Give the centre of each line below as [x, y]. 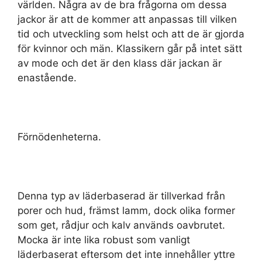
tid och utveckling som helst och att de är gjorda [131, 34]
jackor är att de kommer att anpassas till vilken [127, 19]
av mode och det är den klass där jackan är [120, 63]
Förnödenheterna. [59, 137]
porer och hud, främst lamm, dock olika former [126, 210]
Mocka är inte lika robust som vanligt [104, 239]
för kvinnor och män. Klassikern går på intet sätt [130, 48]
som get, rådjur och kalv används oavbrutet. [121, 225]
